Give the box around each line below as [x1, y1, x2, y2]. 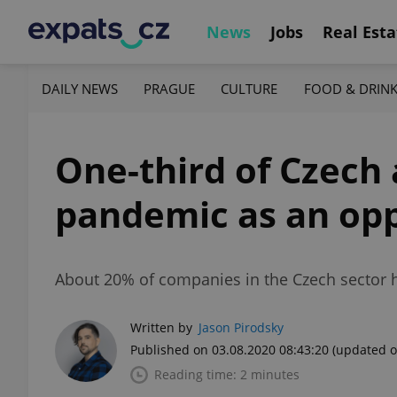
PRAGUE [144, 79, 196, 97]
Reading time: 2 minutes [154, 366, 300, 383]
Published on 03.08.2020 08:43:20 [130, 341, 329, 358]
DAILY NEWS [42, 79, 118, 97]
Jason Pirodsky [198, 319, 284, 336]
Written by [130, 319, 192, 336]
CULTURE [221, 79, 278, 97]
